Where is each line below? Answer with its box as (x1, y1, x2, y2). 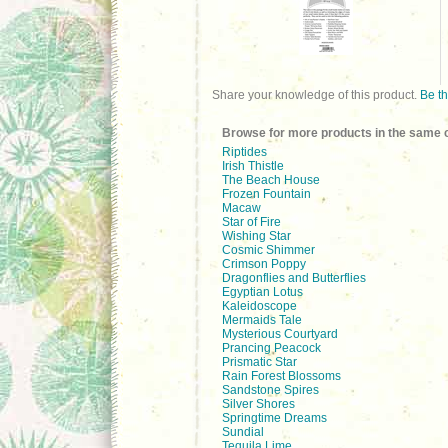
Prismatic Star (222, 355, 297, 369)
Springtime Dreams (222, 411, 327, 425)
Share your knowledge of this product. (212, 88, 420, 102)
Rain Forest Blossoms (222, 369, 341, 383)
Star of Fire (222, 215, 281, 229)
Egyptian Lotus (222, 285, 303, 299)
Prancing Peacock (222, 341, 321, 355)
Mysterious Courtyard (222, 327, 338, 341)
